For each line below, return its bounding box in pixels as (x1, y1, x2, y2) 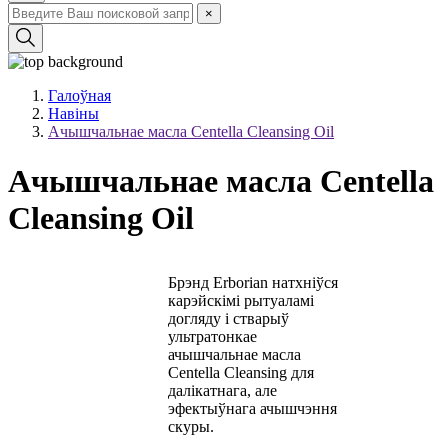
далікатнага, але (168, 382, 277, 400)
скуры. (168, 418, 214, 436)
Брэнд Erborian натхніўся (168, 274, 338, 292)
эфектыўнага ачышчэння (168, 400, 337, 418)
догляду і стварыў (168, 310, 289, 328)
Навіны (48, 105, 99, 123)
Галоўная (48, 87, 111, 105)
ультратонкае (168, 328, 257, 346)
